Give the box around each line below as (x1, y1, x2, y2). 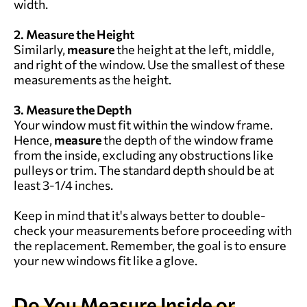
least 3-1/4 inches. (14, 177, 113, 193)
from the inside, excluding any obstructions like (14, 147, 273, 162)
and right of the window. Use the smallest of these (14, 56, 285, 72)
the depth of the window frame (103, 132, 273, 147)
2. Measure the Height (14, 26, 135, 42)
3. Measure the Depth (14, 101, 132, 117)
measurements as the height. (14, 71, 171, 87)
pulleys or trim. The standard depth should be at (14, 162, 274, 177)
